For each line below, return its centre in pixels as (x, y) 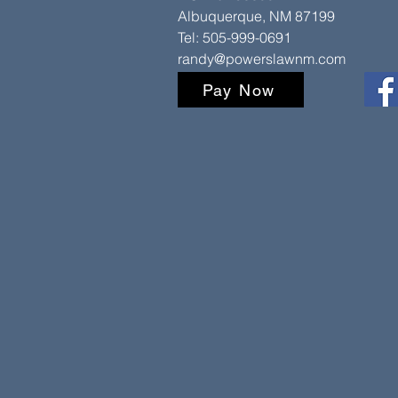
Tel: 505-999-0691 (235, 37)
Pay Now (239, 90)
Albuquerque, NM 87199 (256, 16)
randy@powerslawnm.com (262, 59)
